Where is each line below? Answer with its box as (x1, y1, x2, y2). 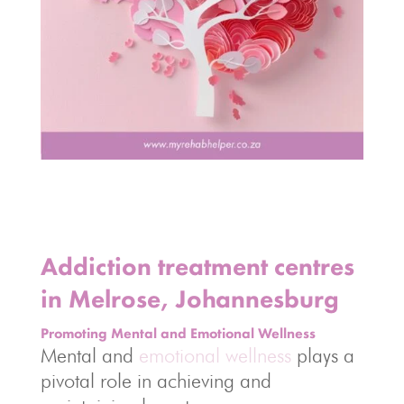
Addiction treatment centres (40, 251, 354, 283)
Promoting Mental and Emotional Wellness (40, 324, 316, 344)
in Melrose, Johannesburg (40, 283, 339, 316)
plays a (290, 344, 354, 368)
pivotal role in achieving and (40, 369, 271, 393)
